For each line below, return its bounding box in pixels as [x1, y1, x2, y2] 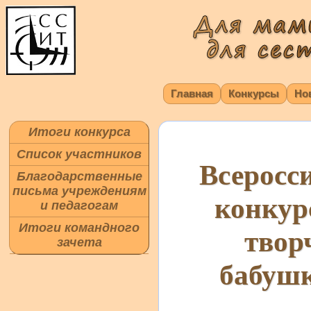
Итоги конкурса [28, 125, 131, 139]
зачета [56, 235, 102, 249]
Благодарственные [16, 169, 142, 183]
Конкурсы [228, 87, 279, 99]
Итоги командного [19, 221, 140, 235]
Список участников [17, 147, 142, 161]
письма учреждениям [12, 184, 146, 198]
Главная [171, 87, 213, 99]
